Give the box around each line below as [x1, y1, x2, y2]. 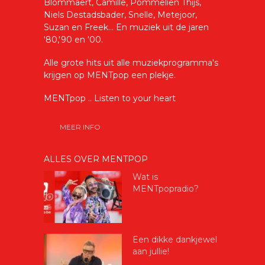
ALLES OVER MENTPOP [44, 154, 148, 165]
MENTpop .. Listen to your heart [44, 93, 176, 104]
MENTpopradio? [132, 183, 199, 195]
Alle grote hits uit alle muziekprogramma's [44, 57, 218, 69]
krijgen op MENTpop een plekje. [44, 70, 176, 81]
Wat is [132, 172, 158, 183]
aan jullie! [132, 245, 169, 257]
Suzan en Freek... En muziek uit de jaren [44, 22, 209, 33]
